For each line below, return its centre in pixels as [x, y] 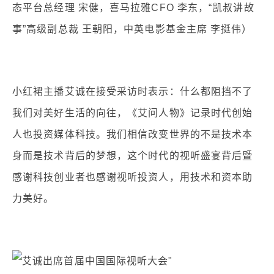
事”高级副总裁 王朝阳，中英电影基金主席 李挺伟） [132, 29]
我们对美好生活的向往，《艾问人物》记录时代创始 [133, 113]
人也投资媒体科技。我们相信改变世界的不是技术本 [133, 134]
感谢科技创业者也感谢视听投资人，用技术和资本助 [133, 177]
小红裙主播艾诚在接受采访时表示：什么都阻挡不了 [133, 91]
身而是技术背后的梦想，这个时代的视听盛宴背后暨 [133, 156]
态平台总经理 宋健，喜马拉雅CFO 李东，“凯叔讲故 [133, 8]
